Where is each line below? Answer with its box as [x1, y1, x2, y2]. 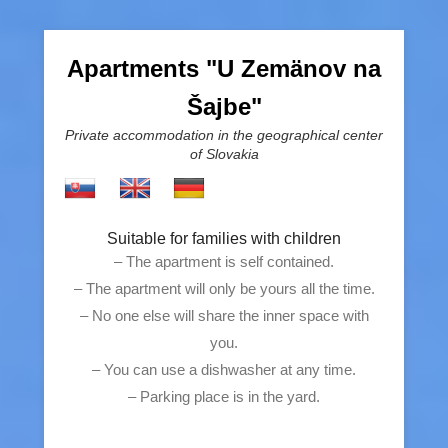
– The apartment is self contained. [114, 253, 334, 270]
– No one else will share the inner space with [79, 307, 369, 324]
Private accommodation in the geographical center [65, 127, 383, 143]
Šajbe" [186, 93, 262, 120]
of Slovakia [189, 146, 259, 162]
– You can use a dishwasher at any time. [92, 361, 356, 378]
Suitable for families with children [107, 230, 341, 247]
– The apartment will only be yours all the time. [73, 280, 375, 297]
